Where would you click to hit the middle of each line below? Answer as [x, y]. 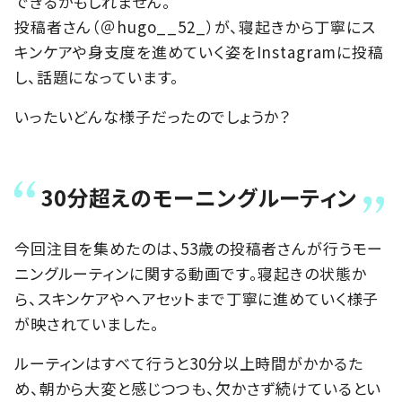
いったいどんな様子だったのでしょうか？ [153, 116]
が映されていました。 [87, 323]
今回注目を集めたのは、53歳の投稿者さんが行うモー [199, 248]
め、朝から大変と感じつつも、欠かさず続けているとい [198, 388]
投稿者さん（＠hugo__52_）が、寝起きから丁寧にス [195, 26]
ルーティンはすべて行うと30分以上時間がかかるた [189, 363]
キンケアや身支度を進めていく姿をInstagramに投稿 [199, 51]
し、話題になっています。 [97, 76]
